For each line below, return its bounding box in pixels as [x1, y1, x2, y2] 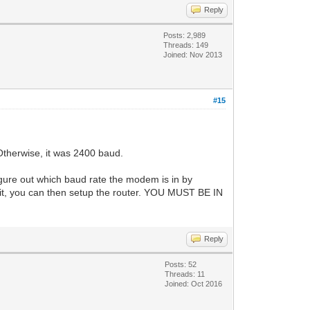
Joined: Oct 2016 [165, 279, 223, 288]
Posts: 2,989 [163, 30, 206, 39]
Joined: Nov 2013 [163, 50, 223, 59]
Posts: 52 [165, 259, 197, 268]
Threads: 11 [165, 269, 206, 278]
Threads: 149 [163, 40, 209, 49]
